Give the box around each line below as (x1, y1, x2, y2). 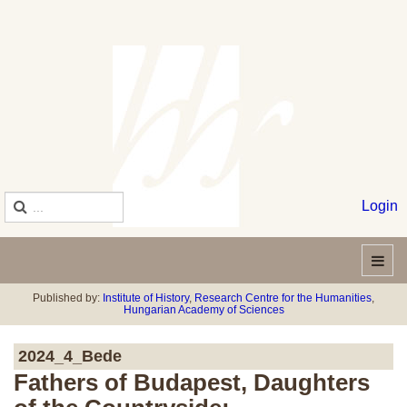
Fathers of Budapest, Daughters (14, 369, 370, 396)
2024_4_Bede (18, 347, 122, 365)
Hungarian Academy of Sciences (123, 303, 284, 316)
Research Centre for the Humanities (194, 292, 372, 304)
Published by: (33, 292, 103, 304)
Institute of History (103, 292, 189, 304)
